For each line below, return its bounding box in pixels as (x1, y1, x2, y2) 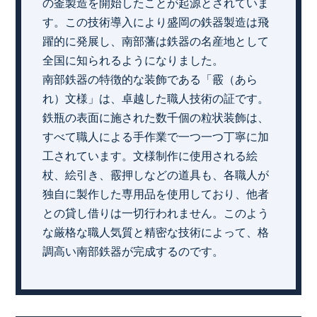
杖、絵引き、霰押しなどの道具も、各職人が (42, 168, 270, 181)
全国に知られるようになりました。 (42, 54, 224, 67)
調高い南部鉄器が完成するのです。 (42, 245, 224, 258)
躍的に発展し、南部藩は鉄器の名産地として (42, 35, 270, 47)
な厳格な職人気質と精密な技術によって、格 (42, 226, 270, 238)
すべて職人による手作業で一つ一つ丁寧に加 (42, 130, 270, 143)
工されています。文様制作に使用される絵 (42, 149, 258, 162)
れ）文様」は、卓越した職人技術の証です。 (42, 92, 270, 105)
